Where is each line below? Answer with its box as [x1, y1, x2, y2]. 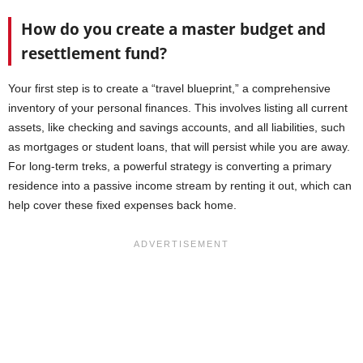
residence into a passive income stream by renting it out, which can [8, 179, 352, 193]
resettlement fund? [21, 43, 167, 65]
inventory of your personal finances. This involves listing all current [8, 101, 348, 115]
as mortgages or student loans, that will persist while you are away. [8, 140, 350, 154]
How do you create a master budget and [21, 19, 326, 41]
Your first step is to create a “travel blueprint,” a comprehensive [8, 82, 331, 96]
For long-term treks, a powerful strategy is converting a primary [8, 160, 331, 173]
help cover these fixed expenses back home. [8, 199, 237, 212]
